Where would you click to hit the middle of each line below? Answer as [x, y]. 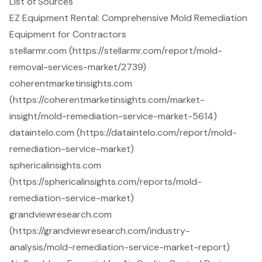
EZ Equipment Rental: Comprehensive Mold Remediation [128, 18]
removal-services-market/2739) [78, 67]
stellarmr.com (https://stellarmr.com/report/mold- [116, 51]
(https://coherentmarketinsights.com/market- [107, 100]
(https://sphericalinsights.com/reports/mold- [106, 182]
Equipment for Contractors [68, 35]
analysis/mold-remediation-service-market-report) [120, 247]
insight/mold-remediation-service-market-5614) [113, 116]
